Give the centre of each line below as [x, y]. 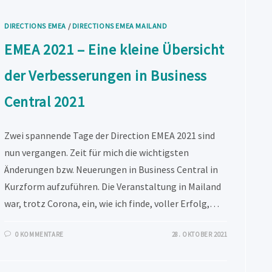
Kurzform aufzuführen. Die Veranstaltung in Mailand [113, 186]
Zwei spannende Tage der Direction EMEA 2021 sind [110, 135]
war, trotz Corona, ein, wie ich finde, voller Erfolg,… [112, 203]
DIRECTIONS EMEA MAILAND [120, 25]
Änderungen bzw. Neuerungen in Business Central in [111, 169]
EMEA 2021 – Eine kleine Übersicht [114, 49]
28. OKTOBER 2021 [199, 234]
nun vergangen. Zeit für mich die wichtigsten [97, 152]
